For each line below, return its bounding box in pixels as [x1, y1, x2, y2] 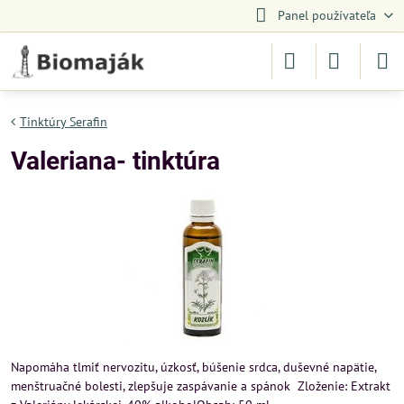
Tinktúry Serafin [20, 114, 107, 130]
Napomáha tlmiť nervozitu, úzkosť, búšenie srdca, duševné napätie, [11, 359, 376, 375]
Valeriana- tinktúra [11, 146, 220, 176]
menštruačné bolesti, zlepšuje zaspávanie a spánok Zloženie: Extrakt [11, 378, 390, 394]
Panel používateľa [277, 7, 376, 23]
